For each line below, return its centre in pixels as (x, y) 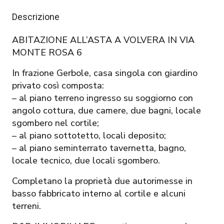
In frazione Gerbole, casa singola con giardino (105, 73)
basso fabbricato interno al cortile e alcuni (99, 193)
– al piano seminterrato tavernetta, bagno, (99, 148)
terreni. (26, 206)
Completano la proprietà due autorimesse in (102, 181)
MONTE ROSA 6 (47, 52)
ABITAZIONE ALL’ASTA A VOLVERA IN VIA (103, 40)
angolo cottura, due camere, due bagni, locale (106, 110)
